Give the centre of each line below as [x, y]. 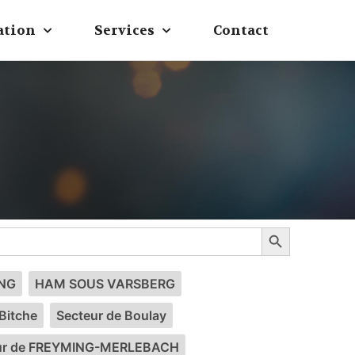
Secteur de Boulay [111, 315]
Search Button [303, 227]
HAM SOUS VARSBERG [105, 284]
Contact [241, 30]
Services [124, 30]
